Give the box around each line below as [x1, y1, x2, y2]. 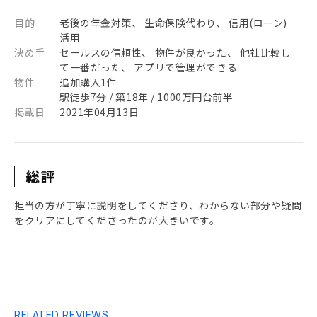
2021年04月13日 [59, 105, 139, 119]
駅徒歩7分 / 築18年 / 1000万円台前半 [59, 90, 234, 104]
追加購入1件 [59, 75, 117, 89]
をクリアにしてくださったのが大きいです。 [14, 213, 220, 227]
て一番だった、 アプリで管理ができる [59, 60, 238, 74]
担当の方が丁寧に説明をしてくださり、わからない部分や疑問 [14, 198, 302, 212]
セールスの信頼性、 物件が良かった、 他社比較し [59, 45, 292, 59]
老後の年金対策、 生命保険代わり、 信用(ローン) [59, 16, 287, 30]
